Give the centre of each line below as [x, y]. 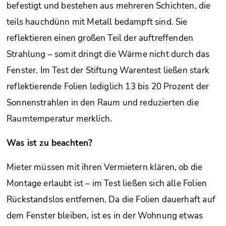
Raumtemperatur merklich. [60, 119]
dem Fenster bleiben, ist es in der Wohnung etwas [105, 216]
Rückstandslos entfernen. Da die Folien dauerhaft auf [111, 200]
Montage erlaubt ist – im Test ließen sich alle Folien [107, 183]
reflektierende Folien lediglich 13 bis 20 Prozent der [108, 87]
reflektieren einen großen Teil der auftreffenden [100, 38]
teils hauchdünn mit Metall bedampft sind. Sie [97, 22]
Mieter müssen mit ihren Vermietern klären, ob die [105, 167]
